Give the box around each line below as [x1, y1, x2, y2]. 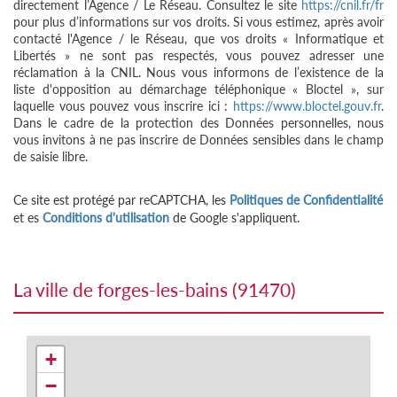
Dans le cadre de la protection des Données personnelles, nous [13, 115, 384, 131]
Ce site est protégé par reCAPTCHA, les [13, 192, 230, 208]
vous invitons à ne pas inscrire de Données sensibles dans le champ [13, 132, 384, 148]
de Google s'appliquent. [169, 210, 300, 226]
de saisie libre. [13, 149, 88, 165]
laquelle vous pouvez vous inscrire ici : [13, 98, 233, 114]
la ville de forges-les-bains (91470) [23, 278, 296, 301]
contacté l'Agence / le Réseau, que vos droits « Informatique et [13, 31, 384, 47]
